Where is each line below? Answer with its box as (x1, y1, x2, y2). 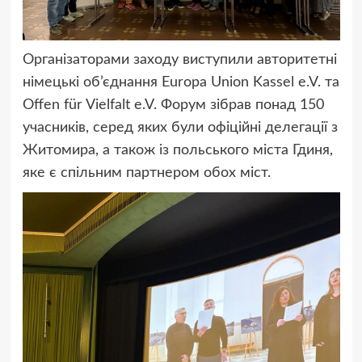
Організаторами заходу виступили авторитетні (22, 53, 337, 68)
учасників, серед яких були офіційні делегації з (22, 120, 338, 136)
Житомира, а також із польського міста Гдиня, (22, 143, 333, 158)
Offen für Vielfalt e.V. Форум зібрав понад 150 (22, 98, 324, 113)
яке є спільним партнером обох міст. (22, 166, 271, 181)
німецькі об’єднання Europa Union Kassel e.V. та (22, 75, 339, 90)
